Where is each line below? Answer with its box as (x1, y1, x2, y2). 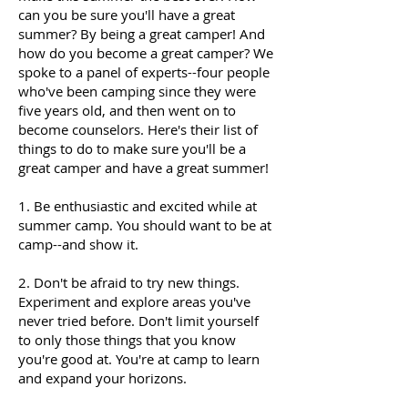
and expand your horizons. (18, 369, 187, 387)
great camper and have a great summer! (18, 158, 269, 177)
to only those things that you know (18, 331, 236, 349)
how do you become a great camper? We (18, 44, 273, 62)
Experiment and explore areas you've (18, 292, 250, 311)
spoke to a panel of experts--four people (18, 63, 270, 81)
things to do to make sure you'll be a (18, 139, 246, 158)
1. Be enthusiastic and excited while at (18, 197, 257, 215)
